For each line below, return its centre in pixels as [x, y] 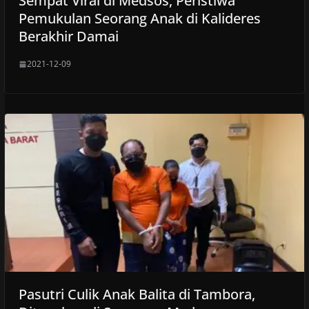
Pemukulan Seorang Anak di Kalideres [139, 19]
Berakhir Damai [70, 37]
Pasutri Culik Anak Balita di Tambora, [137, 294]
